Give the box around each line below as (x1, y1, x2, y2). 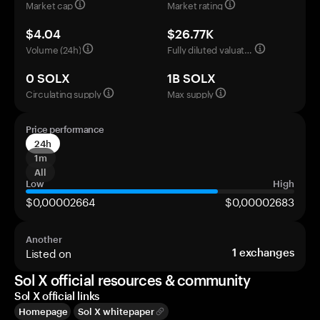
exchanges (239, 246, 294, 259)
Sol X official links (14, 289, 99, 302)
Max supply (167, 86, 214, 100)
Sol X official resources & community (14, 271, 250, 289)
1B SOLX (167, 71, 216, 85)
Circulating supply (26, 86, 101, 100)
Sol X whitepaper (78, 306, 154, 317)
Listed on (26, 244, 71, 261)
